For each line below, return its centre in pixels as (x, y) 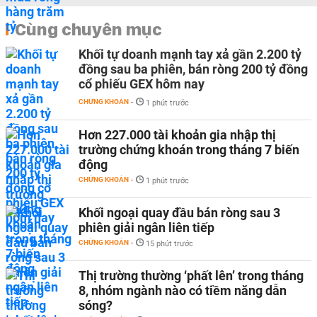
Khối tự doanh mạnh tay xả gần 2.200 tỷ (190, 54)
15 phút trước (169, 244)
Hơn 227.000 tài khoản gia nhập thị (177, 135)
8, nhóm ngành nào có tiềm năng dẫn (183, 290)
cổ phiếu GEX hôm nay (142, 84)
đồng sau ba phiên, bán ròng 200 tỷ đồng (193, 69)
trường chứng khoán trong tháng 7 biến (189, 150)
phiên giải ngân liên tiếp (146, 227)
